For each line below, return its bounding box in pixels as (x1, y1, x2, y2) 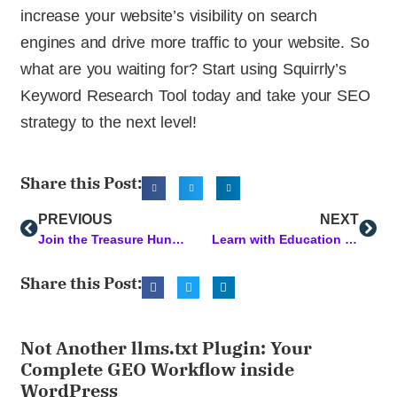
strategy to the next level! (20, 113, 198, 132)
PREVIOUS (38, 212, 113, 228)
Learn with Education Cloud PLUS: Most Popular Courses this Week (345, 232, 357, 247)
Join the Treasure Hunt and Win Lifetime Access (172, 232, 185, 247)
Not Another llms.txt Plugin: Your (20, 335, 313, 360)
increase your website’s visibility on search (20, 7, 317, 26)
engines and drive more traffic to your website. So (20, 34, 370, 52)
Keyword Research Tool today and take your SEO (20, 87, 370, 105)
